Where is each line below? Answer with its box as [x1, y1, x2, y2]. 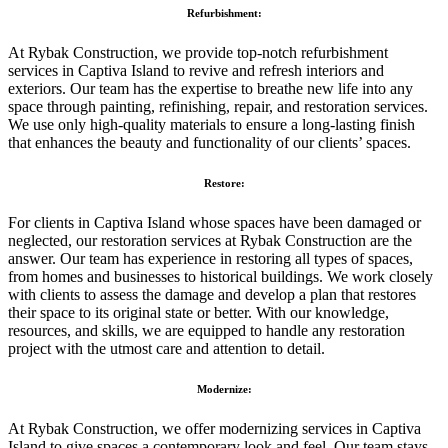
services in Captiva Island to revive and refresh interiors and [8, 62, 384, 80]
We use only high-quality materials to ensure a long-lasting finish [8, 116, 415, 134]
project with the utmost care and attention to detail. [8, 340, 325, 358]
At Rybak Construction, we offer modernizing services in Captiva [8, 420, 421, 438]
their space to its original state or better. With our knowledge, [8, 304, 389, 322]
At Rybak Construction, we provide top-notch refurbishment [8, 44, 388, 62]
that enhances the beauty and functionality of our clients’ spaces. [8, 134, 411, 152]
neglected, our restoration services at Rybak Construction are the [8, 232, 412, 250]
